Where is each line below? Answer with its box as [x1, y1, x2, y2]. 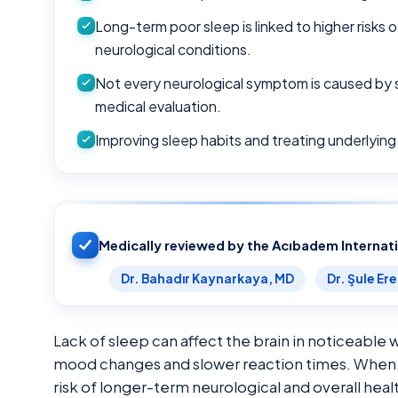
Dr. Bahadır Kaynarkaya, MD [121, 270, 295, 286]
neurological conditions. [95, 40, 252, 60]
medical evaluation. [95, 97, 222, 116]
